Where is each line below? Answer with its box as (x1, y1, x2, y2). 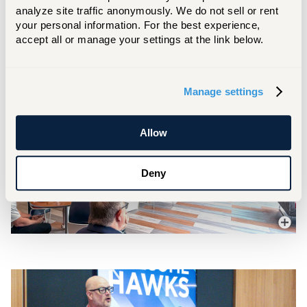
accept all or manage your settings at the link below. (16, 34, 264, 46)
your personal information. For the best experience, (16, 19, 260, 32)
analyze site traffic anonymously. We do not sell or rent (16, 5, 278, 17)
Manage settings (183, 85, 264, 97)
